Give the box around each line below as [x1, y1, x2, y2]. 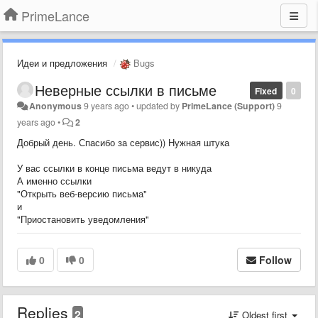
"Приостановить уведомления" [17, 212, 152, 226]
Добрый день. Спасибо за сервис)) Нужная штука [17, 135, 229, 149]
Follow [259, 252, 292, 267]
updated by [136, 99, 182, 112]
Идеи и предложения [17, 56, 107, 70]
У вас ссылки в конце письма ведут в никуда [17, 160, 212, 175]
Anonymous [29, 99, 82, 112]
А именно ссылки [17, 173, 92, 187]
